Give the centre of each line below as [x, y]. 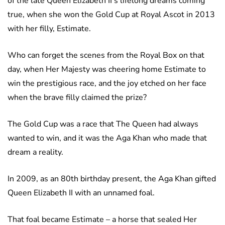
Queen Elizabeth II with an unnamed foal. [81, 193]
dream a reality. [35, 152]
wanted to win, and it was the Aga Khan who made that [107, 138]
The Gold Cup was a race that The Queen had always [103, 124]
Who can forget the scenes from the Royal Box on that [106, 55]
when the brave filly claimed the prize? [77, 98]
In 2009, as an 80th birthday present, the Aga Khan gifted [112, 179]
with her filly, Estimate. [49, 29]
